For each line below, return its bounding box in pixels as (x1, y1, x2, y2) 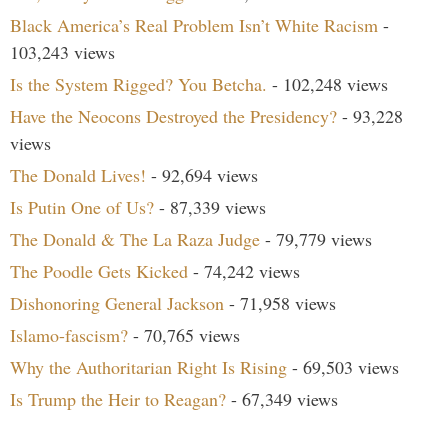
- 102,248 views (267, 72, 388, 97)
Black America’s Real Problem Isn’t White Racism (10, 13, 378, 38)
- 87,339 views (154, 195, 266, 220)
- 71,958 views (224, 291, 336, 316)
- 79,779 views (260, 227, 372, 252)
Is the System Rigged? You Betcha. (10, 72, 267, 97)
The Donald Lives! (10, 163, 146, 188)
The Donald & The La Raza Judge (10, 227, 260, 252)
